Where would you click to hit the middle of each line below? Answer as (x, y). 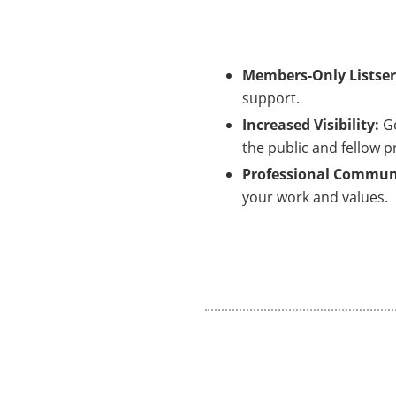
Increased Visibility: (312, 125)
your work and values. (315, 197)
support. (271, 98)
